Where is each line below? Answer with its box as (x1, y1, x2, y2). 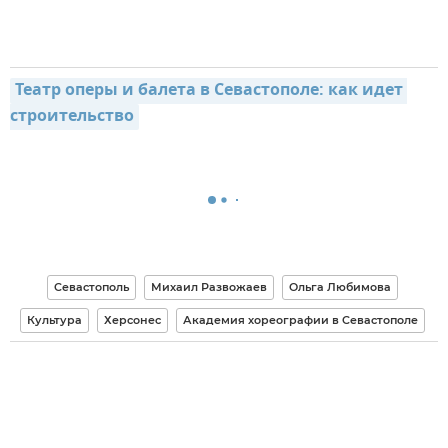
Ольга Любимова (289, 280, 391, 295)
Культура (27, 313, 82, 328)
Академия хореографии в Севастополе (183, 313, 418, 328)
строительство (10, 104, 134, 131)
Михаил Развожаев (151, 280, 267, 295)
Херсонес (104, 313, 161, 328)
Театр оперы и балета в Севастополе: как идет (15, 78, 403, 105)
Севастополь (54, 280, 129, 295)
